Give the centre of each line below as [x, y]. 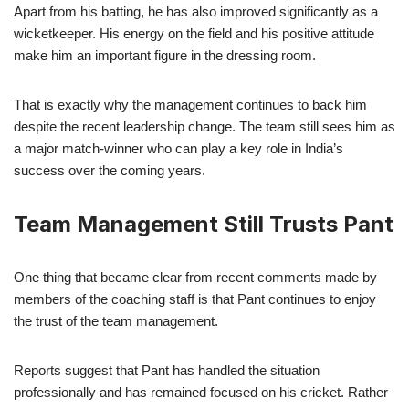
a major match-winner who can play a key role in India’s [178, 148]
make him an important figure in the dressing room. [165, 55]
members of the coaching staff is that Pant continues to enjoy [195, 299]
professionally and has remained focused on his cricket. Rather [201, 392]
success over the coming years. [110, 170]
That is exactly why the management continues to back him [190, 104]
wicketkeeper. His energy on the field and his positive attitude [194, 33]
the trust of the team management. [116, 320]
